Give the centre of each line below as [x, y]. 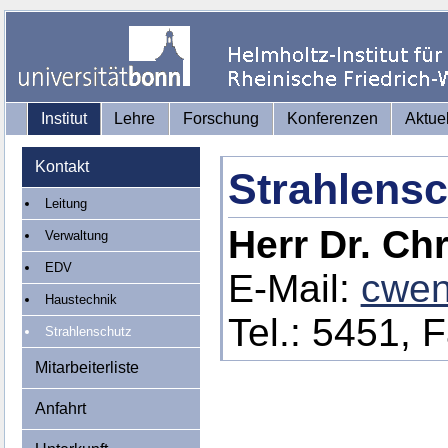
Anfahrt [60, 408]
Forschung [220, 118]
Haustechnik [81, 299]
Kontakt [61, 166]
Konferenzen [332, 118]
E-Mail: [294, 288]
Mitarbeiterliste [86, 367]
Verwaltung [76, 235]
